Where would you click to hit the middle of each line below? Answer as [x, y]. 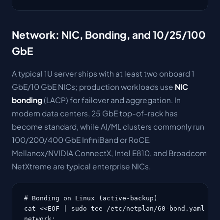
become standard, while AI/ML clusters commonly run [108, 126]
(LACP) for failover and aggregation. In [111, 100]
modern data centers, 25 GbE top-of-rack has [95, 113]
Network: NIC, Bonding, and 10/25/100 [109, 35]
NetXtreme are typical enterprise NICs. [81, 166]
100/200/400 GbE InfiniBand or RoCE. [81, 139]
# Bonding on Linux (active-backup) [91, 198]
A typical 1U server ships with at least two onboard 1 [103, 73]
